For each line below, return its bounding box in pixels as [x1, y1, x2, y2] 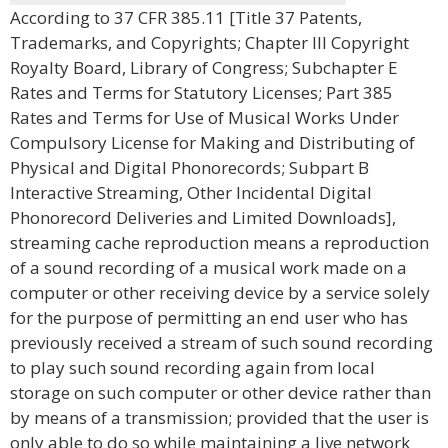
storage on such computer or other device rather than [10, 381, 431, 404]
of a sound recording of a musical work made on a [10, 256, 407, 279]
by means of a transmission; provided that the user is [10, 406, 429, 429]
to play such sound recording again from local [10, 356, 375, 379]
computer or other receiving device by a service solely [10, 281, 430, 304]
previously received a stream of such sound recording [10, 331, 433, 354]
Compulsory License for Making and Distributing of [10, 131, 415, 154]
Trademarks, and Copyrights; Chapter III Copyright [10, 31, 409, 54]
